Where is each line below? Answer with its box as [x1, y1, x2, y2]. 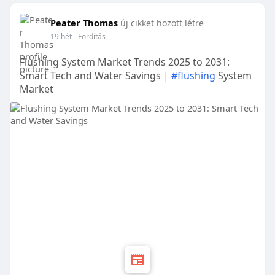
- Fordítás [73, 31, 106, 42]
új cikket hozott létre [120, 17, 204, 29]
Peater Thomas [50, 17, 118, 29]
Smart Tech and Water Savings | [19, 69, 171, 83]
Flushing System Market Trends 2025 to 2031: [19, 55, 230, 69]
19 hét [50, 31, 72, 42]
